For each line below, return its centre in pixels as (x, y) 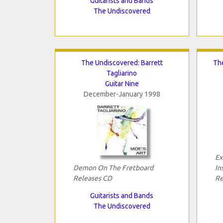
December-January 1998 (122, 94)
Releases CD (92, 178)
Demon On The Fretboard (113, 167)
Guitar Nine (122, 83)
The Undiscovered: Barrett (122, 62)
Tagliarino (122, 73)
